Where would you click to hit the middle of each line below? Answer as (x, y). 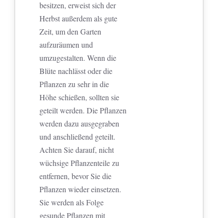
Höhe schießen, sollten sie (80, 97)
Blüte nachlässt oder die (76, 71)
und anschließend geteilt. (78, 137)
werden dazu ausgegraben (80, 124)
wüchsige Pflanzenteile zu (80, 163)
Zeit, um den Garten (71, 32)
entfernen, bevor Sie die (76, 176)
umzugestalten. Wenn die (78, 58)
